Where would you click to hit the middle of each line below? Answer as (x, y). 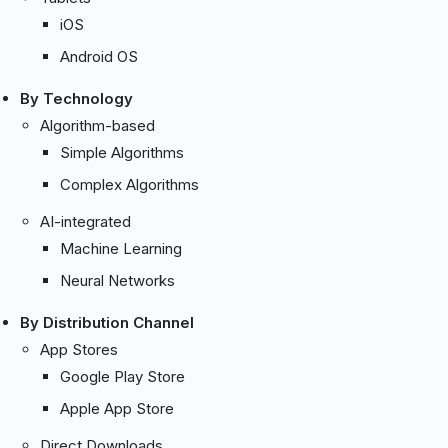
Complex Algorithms (129, 184)
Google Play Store (122, 376)
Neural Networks (117, 280)
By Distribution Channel (107, 322)
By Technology (76, 98)
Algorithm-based (97, 125)
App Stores (79, 349)
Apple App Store (117, 408)
